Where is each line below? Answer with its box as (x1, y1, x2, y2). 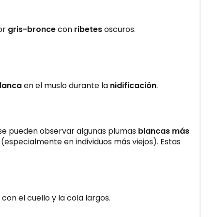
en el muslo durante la (22, 79, 110, 91)
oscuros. (102, 23, 136, 35)
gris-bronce (8, 23, 56, 35)
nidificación (110, 79, 156, 91)
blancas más (138, 125, 189, 137)
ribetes (74, 23, 102, 35)
